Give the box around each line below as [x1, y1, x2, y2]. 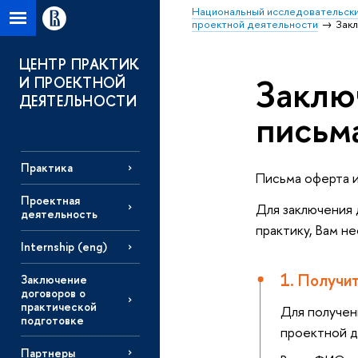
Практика [20, 160, 73, 176]
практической [20, 298, 97, 314]
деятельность [20, 206, 97, 222]
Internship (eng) [20, 239, 107, 255]
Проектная [20, 193, 80, 209]
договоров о [20, 284, 86, 300]
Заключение [20, 271, 87, 287]
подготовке [20, 312, 84, 328]
